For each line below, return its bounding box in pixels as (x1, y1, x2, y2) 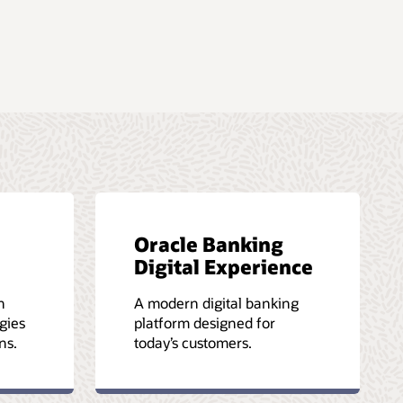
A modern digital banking (134, 292, 299, 312)
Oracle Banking (134, 230, 283, 256)
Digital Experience (134, 253, 313, 279)
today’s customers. (134, 332, 252, 352)
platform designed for (134, 312, 275, 332)
